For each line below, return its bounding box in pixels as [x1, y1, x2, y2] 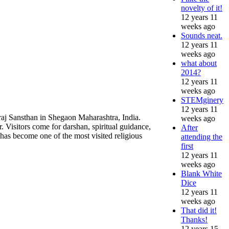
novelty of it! [181, 3, 222, 12]
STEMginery [181, 95, 223, 104]
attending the [181, 132, 222, 141]
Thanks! [181, 215, 208, 224]
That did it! [181, 205, 217, 215]
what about [181, 58, 217, 67]
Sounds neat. [181, 31, 222, 40]
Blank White [181, 169, 222, 178]
